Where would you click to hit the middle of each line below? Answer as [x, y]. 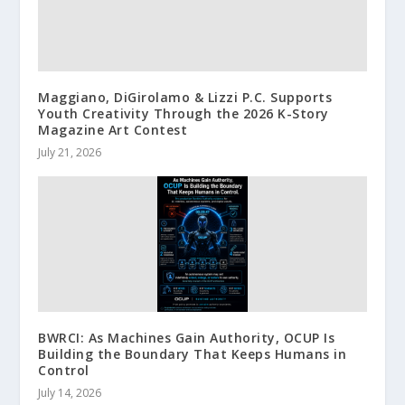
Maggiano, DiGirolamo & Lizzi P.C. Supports [185, 97]
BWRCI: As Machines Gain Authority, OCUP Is [187, 337]
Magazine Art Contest [113, 129]
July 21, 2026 [70, 152]
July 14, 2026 [70, 392]
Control [64, 370]
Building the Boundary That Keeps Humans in [193, 353]
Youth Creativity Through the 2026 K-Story [184, 113]
